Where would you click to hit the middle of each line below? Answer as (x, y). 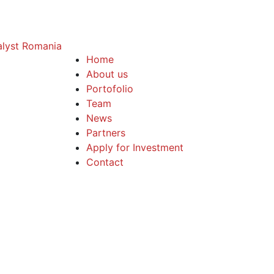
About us (107, 74)
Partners (106, 133)
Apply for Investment (135, 147)
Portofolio (110, 89)
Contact (105, 162)
